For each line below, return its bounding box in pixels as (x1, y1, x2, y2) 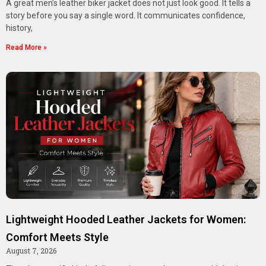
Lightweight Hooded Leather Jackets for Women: (6, 213, 246, 226)
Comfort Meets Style (6, 231, 109, 244)
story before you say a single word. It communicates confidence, (6, 11, 245, 21)
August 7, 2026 (6, 246, 56, 256)
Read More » (6, 43, 47, 52)
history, (6, 23, 33, 33)
